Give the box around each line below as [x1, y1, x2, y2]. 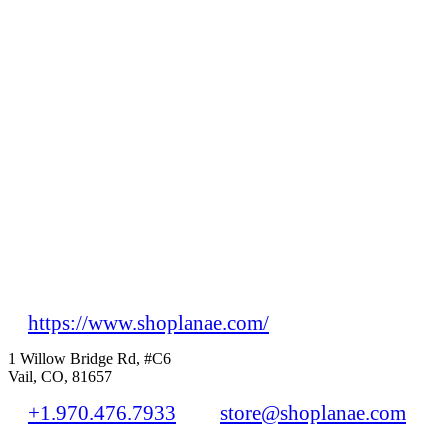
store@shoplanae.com [220, 401, 406, 425]
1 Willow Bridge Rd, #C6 [8, 350, 171, 368]
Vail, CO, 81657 [8, 368, 112, 386]
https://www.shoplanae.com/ [28, 311, 269, 335]
